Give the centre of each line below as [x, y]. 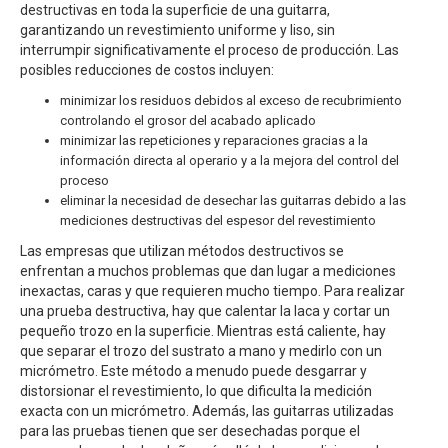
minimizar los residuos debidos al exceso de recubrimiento [231, 100]
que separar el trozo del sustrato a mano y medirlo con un [201, 351]
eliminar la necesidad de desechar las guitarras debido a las [233, 200]
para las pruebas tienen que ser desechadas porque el [190, 431]
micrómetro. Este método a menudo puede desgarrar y [193, 371]
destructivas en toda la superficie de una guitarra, [175, 10]
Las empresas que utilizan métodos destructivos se [182, 251]
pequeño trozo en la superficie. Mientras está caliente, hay [203, 331]
